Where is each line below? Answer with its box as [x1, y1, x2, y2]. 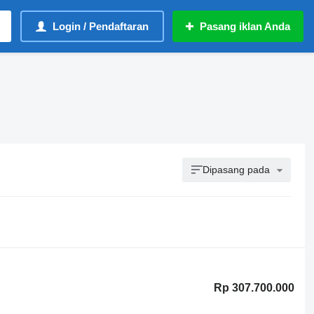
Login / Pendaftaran [53, 20, 149, 32]
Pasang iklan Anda [200, 20, 290, 32]
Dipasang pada [203, 164, 271, 175]
